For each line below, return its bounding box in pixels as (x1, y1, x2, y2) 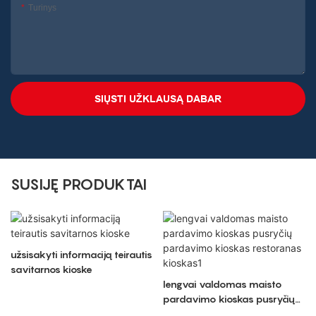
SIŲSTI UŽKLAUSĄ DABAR (95, 93, 221, 105)
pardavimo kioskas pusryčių (162, 292, 295, 305)
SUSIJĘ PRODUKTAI (11, 175, 147, 194)
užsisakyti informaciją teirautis (11, 248, 152, 260)
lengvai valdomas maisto (162, 277, 282, 290)
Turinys (28, 3, 56, 13)
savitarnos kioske (11, 262, 92, 275)
